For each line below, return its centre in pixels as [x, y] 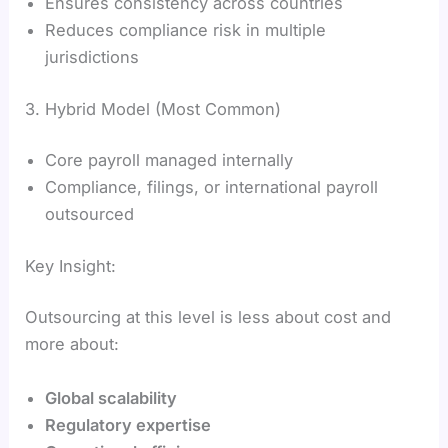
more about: [72, 344]
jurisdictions [92, 57]
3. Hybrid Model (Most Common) [153, 108]
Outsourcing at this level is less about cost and [208, 317]
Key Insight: [71, 265]
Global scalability [111, 397]
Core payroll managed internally [169, 160]
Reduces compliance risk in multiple [186, 30]
